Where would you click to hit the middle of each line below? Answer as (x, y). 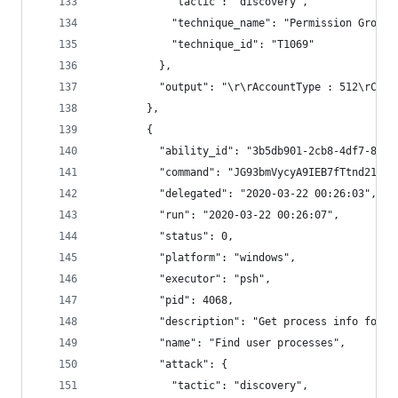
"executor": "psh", (184, 279)
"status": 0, (165, 236)
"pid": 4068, (165, 300)
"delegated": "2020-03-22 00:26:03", (237, 194)
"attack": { (162, 364)
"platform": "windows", (196, 258)
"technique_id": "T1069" (206, 44)
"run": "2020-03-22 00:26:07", (218, 215)
